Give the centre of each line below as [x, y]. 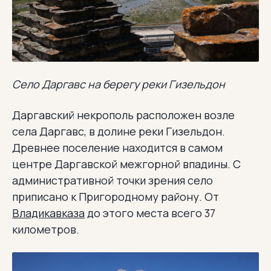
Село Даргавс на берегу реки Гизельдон [119, 84]
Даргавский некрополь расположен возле [123, 115]
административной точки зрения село [113, 181]
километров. [46, 230]
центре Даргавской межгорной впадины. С [126, 164]
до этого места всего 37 [150, 213]
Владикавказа [48, 213]
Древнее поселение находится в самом [117, 148]
